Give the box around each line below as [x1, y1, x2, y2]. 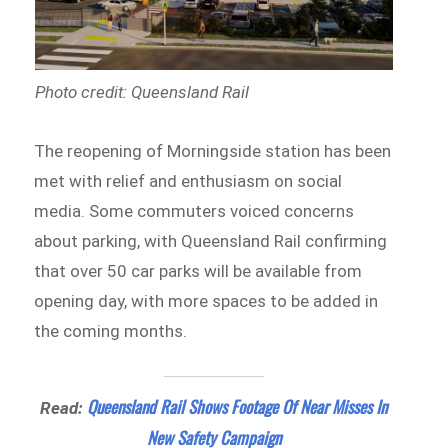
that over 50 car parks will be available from [34, 260, 363, 281]
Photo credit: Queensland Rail [34, 82, 249, 103]
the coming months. [34, 320, 196, 341]
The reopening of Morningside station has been [34, 140, 392, 161]
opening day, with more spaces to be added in [34, 290, 379, 311]
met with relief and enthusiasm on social [34, 170, 343, 191]
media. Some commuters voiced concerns [34, 200, 355, 221]
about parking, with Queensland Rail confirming [34, 230, 388, 251]
